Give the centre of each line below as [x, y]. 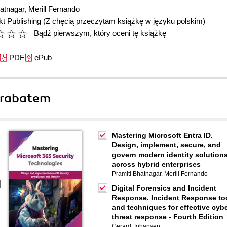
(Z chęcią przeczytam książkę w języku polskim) [124, 21]
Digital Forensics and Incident [164, 188]
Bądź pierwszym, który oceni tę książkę [100, 33]
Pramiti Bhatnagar [137, 174]
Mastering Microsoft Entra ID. [162, 135]
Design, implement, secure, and [166, 145]
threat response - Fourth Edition [168, 217]
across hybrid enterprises [156, 164]
